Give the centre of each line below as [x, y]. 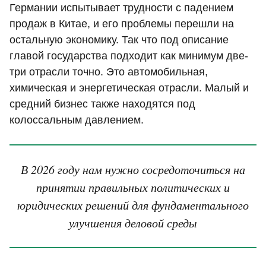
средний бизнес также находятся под [102, 104]
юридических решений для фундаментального [133, 205]
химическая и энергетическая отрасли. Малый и [129, 88]
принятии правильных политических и [133, 187]
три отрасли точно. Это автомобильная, [109, 72]
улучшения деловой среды [133, 223]
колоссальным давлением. [77, 120]
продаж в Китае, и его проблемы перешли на [122, 24]
